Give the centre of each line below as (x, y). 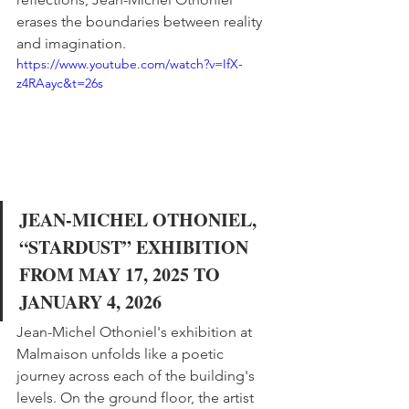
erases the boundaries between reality (141, 22)
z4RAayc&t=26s (60, 84)
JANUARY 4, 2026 (90, 302)
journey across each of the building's (137, 376)
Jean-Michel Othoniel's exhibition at (136, 332)
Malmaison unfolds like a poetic (122, 354)
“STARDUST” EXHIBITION (136, 247)
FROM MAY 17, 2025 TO (122, 275)
